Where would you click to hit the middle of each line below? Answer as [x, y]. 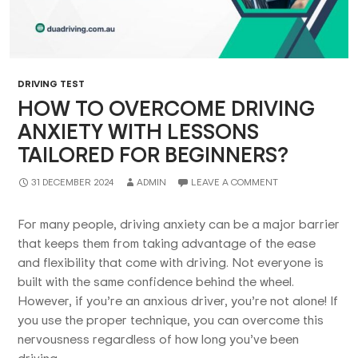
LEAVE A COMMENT [235, 181]
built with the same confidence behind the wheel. [156, 281]
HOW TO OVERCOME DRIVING [166, 108]
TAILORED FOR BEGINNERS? [153, 154]
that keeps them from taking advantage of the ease [167, 243]
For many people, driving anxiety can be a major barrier [179, 223]
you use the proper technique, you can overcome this [171, 319]
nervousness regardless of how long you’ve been [158, 338]
